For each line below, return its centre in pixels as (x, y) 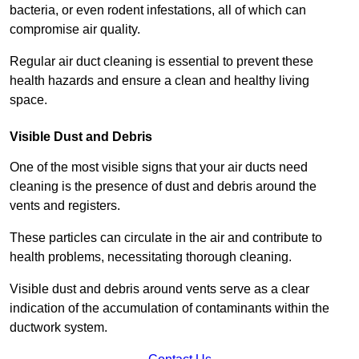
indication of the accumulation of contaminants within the (169, 309)
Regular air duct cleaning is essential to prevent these (161, 62)
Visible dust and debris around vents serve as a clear (159, 289)
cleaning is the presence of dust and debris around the (163, 187)
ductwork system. (60, 328)
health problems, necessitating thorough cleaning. (151, 257)
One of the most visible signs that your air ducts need (159, 167)
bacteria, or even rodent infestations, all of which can (158, 10)
